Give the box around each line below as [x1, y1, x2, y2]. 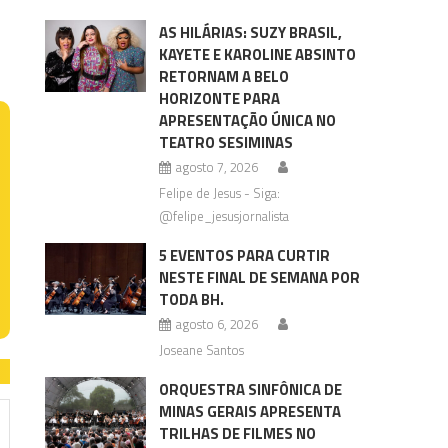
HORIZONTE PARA [158, 87, 280, 110]
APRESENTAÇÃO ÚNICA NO [158, 109, 336, 132]
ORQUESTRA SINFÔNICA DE [158, 378, 342, 401]
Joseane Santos [158, 340, 244, 360]
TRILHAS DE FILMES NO [158, 422, 316, 445]
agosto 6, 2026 [175, 314, 258, 334]
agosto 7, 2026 [175, 157, 258, 177]
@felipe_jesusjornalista [158, 206, 289, 226]
